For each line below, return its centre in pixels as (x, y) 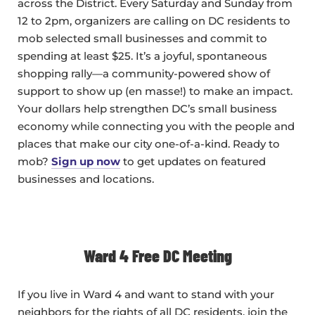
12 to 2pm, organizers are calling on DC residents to (154, 21)
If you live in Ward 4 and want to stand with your (146, 295)
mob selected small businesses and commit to (142, 39)
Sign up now (86, 162)
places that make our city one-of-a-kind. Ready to (149, 144)
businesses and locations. (86, 179)
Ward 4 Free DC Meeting (157, 256)
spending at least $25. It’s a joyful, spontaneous (142, 56)
